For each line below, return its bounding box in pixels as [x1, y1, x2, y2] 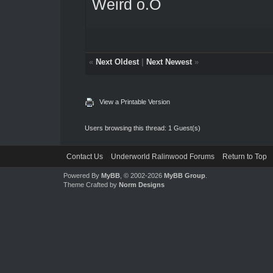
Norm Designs [118, 180, 165, 188]
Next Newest [146, 57, 192, 66]
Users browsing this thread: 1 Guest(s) [84, 124, 200, 132]
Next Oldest [95, 57, 139, 66]
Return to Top [222, 152, 267, 161]
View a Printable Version [99, 97, 170, 105]
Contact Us [66, 152, 103, 161]
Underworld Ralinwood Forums [110, 152, 214, 161]
